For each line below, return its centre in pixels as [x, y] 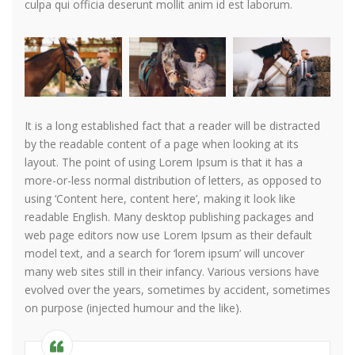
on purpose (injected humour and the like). [133, 308]
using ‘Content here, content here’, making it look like [160, 199]
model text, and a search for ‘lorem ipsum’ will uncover [164, 254]
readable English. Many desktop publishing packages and [169, 217]
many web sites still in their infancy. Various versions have [172, 272]
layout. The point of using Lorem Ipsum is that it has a [164, 162]
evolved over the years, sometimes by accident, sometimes [177, 290]
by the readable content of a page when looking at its [162, 144]
